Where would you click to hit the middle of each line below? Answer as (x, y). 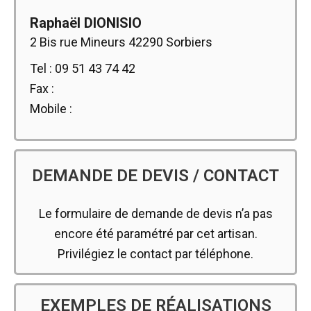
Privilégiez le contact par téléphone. (155, 253)
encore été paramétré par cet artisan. (155, 233)
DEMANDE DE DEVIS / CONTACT (155, 175)
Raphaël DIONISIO (86, 23)
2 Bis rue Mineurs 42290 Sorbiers (121, 42)
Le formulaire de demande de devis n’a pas (155, 213)
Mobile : (51, 108)
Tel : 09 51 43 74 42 (83, 68)
